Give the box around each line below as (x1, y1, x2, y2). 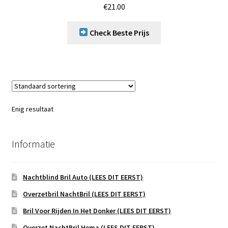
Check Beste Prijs (88, 27, 150, 38)
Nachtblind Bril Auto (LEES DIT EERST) (23, 173, 144, 182)
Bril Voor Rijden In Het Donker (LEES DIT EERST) (23, 206, 172, 216)
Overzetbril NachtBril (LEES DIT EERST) (23, 189, 146, 199)
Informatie (11, 137, 55, 150)
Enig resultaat (11, 104, 53, 113)
